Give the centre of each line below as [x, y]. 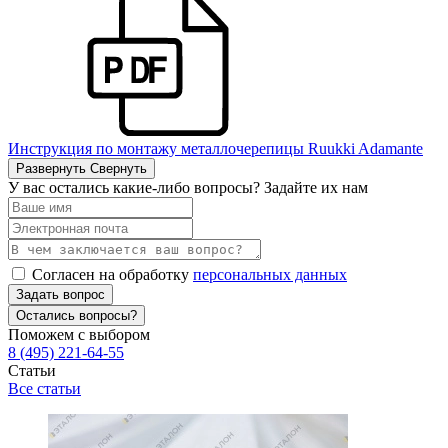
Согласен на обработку [112, 274]
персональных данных [270, 274]
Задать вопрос [60, 294]
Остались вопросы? [76, 315]
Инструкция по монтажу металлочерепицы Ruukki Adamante [215, 148]
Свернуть [118, 168]
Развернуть [51, 168]
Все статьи [44, 388]
